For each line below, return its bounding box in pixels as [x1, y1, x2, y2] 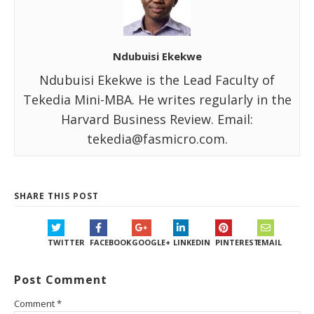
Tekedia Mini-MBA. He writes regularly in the [22, 91, 292, 109]
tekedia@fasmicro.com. [86, 130, 228, 148]
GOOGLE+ [131, 237, 170, 248]
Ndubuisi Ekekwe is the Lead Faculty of [39, 71, 275, 89]
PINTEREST [215, 237, 259, 248]
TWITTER [48, 237, 85, 248]
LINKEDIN [173, 237, 211, 248]
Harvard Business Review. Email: [61, 111, 253, 128]
